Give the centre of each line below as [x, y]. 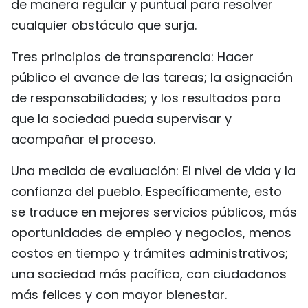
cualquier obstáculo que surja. [104, 25]
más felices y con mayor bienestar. [119, 294]
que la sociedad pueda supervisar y [121, 118]
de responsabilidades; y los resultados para [146, 98]
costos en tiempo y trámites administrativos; [150, 253]
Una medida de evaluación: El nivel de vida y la [153, 170]
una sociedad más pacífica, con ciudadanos [149, 274]
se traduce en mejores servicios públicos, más [154, 212]
